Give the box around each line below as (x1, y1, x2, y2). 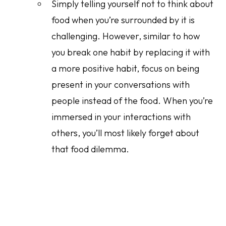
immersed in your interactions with (51, 111, 191, 123)
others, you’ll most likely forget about (51, 127, 200, 139)
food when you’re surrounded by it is (51, 14, 195, 26)
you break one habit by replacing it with (51, 46, 210, 59)
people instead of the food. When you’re (51, 95, 213, 107)
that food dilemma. (51, 143, 130, 155)
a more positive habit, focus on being (51, 63, 200, 75)
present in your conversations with (51, 79, 190, 91)
